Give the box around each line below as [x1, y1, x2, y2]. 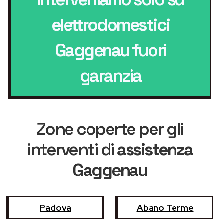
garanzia [79, 65, 141, 87]
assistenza [117, 138, 192, 160]
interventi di [27, 138, 117, 160]
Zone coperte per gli [36, 118, 183, 140]
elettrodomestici [51, 14, 170, 36]
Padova [40, 201, 71, 213]
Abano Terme [136, 201, 194, 213]
